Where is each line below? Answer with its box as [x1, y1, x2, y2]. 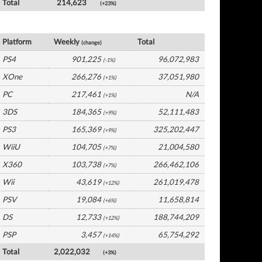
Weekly [54, 37, 82, 46]
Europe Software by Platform [2, 19, 119, 30]
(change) [81, 39, 102, 46]
